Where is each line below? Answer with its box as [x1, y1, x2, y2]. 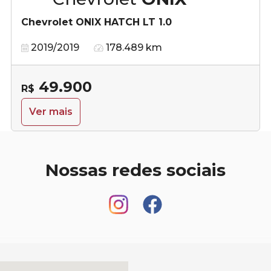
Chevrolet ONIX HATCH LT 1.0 [21, 16, 172, 28]
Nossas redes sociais [45, 159, 226, 180]
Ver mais [29, 105, 73, 117]
